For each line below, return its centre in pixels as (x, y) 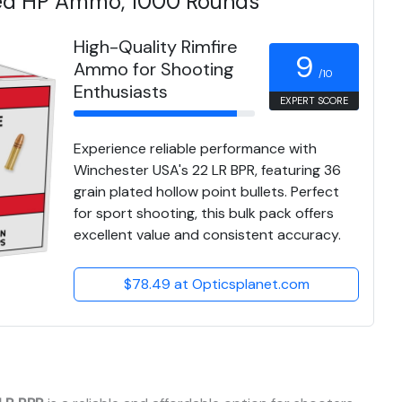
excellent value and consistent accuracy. (207, 235)
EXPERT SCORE (315, 100)
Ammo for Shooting (154, 70)
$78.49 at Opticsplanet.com (216, 284)
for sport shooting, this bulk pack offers (204, 214)
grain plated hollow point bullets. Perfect (206, 192)
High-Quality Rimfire (156, 47)
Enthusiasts (121, 92)
